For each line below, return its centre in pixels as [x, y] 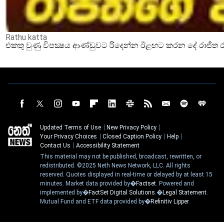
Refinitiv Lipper [169, 201]
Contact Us [55, 145]
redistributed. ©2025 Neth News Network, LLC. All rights [115, 165]
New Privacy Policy [131, 127]
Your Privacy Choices [68, 136]
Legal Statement [184, 192]
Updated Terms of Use [70, 127]
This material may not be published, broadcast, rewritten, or [121, 156]
